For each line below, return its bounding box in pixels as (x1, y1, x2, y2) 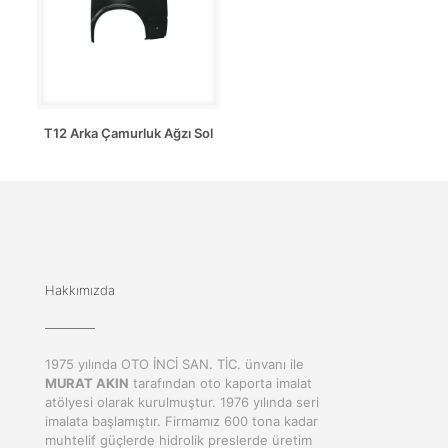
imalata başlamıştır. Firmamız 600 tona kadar (45, 412, 318, 429)
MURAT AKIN (45, 374, 129, 391)
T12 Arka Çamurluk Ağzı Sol (43, 124, 213, 141)
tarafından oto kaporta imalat (129, 374, 312, 391)
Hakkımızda (45, 281, 115, 298)
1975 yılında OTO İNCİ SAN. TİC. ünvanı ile (45, 355, 304, 372)
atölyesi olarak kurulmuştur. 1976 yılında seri (45, 393, 319, 410)
